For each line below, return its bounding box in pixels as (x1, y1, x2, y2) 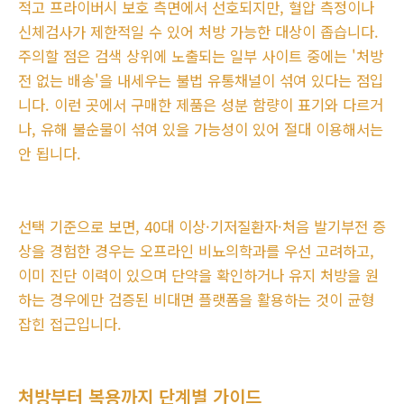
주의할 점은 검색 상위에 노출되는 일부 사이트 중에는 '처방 (18, 45, 383, 68)
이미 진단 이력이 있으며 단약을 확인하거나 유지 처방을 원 (18, 264, 379, 287)
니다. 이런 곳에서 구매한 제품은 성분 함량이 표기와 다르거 (18, 94, 383, 116)
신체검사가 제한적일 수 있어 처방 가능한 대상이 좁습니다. (18, 21, 379, 43)
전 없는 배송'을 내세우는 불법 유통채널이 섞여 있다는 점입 (18, 69, 383, 92)
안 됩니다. (18, 142, 81, 165)
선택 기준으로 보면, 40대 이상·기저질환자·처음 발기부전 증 (18, 216, 386, 238)
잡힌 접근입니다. (18, 313, 122, 335)
